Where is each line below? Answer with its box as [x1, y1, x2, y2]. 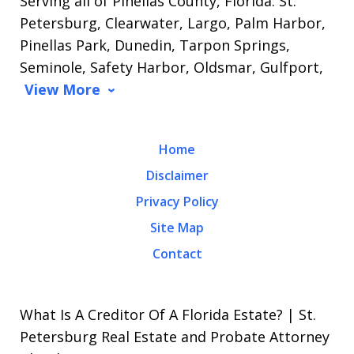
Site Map [150, 218, 204, 236]
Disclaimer [145, 166, 209, 184]
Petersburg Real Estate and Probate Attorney [20, 326, 330, 346]
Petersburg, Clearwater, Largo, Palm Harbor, [20, 13, 326, 32]
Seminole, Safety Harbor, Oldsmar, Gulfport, [20, 57, 323, 77]
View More [24, 79, 100, 99]
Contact [152, 244, 202, 262]
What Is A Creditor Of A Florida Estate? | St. [20, 304, 316, 324]
